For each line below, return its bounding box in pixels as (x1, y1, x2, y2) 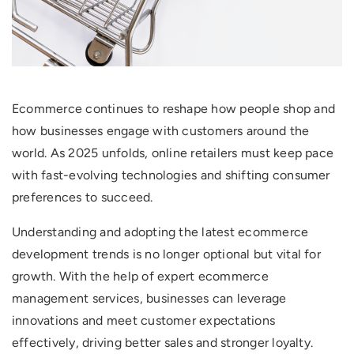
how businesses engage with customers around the (12, 123, 310, 138)
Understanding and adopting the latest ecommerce (12, 224, 309, 239)
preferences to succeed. (12, 190, 153, 205)
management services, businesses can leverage (12, 291, 287, 306)
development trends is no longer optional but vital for (12, 247, 321, 262)
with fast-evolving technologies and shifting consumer (12, 168, 330, 183)
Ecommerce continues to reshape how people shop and (12, 101, 335, 116)
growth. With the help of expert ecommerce (12, 269, 269, 284)
